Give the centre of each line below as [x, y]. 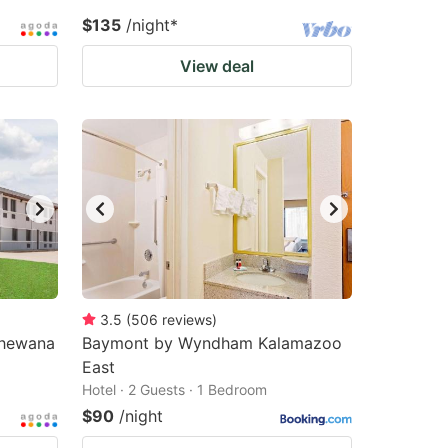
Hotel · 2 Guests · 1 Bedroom [174, 389]
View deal [217, 66]
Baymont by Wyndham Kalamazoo [212, 343]
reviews [187, 319]
